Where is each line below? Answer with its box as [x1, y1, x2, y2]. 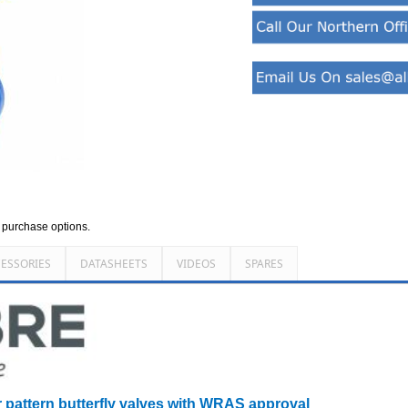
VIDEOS [177, 256, 216, 271]
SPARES [245, 256, 283, 271]
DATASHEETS [80, 256, 148, 271]
